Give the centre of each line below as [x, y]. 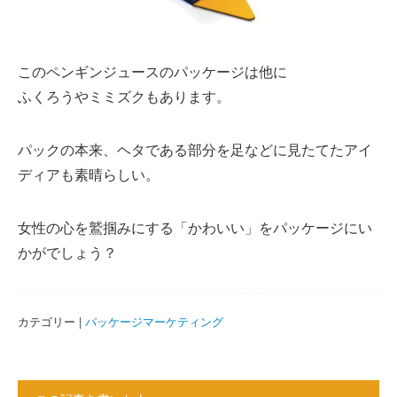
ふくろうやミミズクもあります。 [124, 96]
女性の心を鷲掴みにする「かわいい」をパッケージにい [195, 227]
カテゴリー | [51, 321]
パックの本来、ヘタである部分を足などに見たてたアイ [195, 149]
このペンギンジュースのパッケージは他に [152, 71]
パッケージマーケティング [154, 321]
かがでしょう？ [67, 252]
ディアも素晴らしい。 [89, 174]
